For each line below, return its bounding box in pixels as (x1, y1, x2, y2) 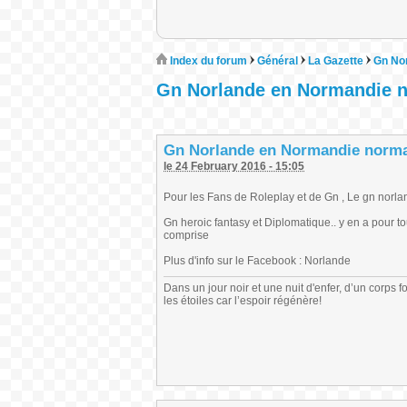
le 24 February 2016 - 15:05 (164, 160, 304, 173)
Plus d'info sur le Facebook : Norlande (164, 254, 351, 267)
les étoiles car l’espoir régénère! (164, 294, 322, 307)
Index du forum (167, 55, 247, 67)
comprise (164, 229, 209, 242)
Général (257, 55, 298, 67)
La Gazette (308, 55, 363, 67)
